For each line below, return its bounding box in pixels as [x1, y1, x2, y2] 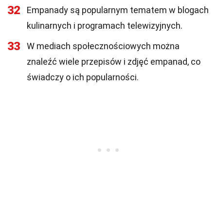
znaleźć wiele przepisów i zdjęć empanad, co [27, 56, 200, 67]
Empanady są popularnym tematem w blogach [27, 5, 209, 15]
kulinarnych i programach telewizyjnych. [27, 20, 182, 31]
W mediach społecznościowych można [27, 41, 180, 51]
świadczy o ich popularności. [27, 72, 139, 82]
